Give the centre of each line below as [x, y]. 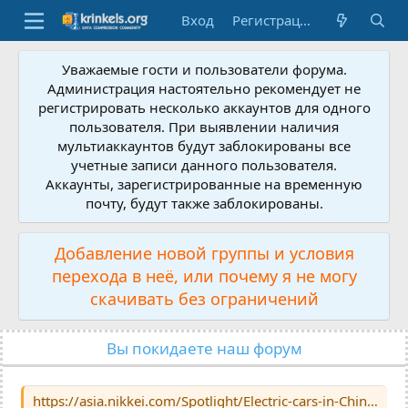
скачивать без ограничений [204, 299]
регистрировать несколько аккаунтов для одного [204, 107]
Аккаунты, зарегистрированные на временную [204, 184]
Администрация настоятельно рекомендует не [204, 88]
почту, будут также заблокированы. [204, 203]
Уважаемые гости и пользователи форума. [204, 69]
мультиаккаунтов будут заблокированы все [204, 146]
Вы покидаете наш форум [204, 348]
